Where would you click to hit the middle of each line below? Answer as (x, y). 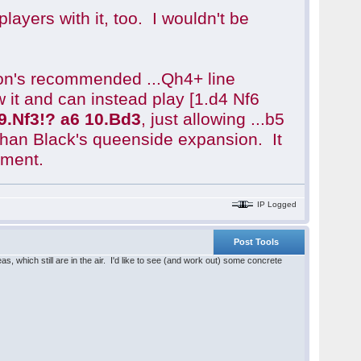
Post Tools (257, 242)
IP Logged (276, 204)
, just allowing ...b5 (213, 119)
